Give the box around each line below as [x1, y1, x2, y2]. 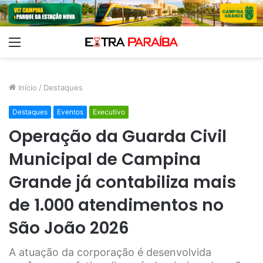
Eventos [57, 107, 83, 116]
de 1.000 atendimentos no [9, 193, 224, 217]
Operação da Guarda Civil [9, 124, 227, 148]
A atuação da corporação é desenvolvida [9, 245, 211, 258]
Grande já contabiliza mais [9, 170, 236, 194]
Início [16, 82, 37, 92]
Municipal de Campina [9, 147, 201, 171]
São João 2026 [9, 216, 129, 240]
